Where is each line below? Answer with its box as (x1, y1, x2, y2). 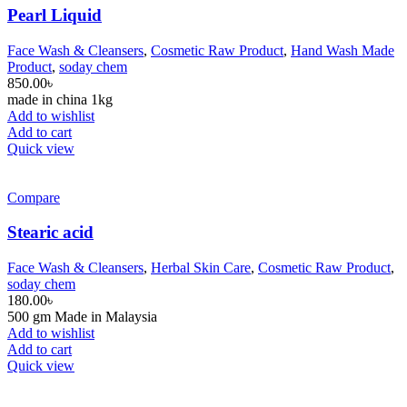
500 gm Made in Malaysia (7, 309, 157, 325)
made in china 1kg (7, 91, 113, 107)
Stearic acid (7, 223, 94, 243)
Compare (7, 189, 60, 205)
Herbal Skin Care (151, 260, 251, 276)
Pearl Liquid (7, 5, 102, 25)
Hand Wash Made (291, 42, 394, 58)
